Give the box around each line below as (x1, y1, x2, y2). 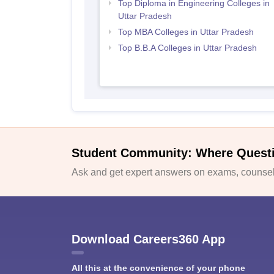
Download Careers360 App (72, 232, 225, 246)
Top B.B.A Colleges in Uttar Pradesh (117, 43, 257, 53)
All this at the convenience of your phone (72, 262, 245, 273)
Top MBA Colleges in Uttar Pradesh (117, 27, 254, 37)
